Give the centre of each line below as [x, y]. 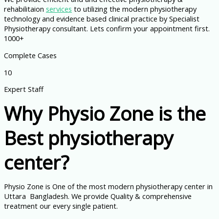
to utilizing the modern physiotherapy [134, 9]
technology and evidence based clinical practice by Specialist [102, 19]
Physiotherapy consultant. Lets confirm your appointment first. [107, 29]
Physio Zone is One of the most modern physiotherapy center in [108, 186]
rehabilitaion [25, 9]
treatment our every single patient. [61, 206]
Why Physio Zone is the [105, 113]
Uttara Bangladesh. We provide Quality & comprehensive [98, 196]
